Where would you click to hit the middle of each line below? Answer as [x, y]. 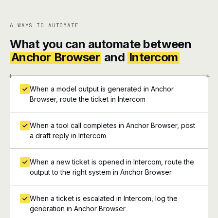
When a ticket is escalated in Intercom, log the [104, 198]
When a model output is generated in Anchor [102, 89]
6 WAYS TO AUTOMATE [44, 25]
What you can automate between [101, 44]
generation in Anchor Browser [78, 209]
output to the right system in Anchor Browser [101, 172]
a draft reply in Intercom [68, 136]
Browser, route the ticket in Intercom [88, 99]
